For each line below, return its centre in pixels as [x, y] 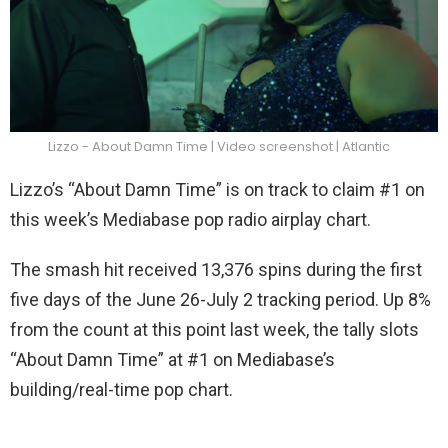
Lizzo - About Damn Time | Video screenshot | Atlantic [219, 146]
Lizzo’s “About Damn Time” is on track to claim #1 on [217, 190]
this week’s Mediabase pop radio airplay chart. [190, 220]
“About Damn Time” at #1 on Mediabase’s [172, 360]
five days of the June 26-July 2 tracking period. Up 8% [220, 300]
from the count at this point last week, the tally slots [214, 330]
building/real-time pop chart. [121, 390]
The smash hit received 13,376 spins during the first [216, 270]
